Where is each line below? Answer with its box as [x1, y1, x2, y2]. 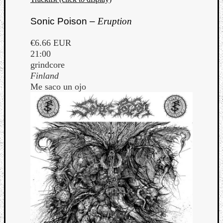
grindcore [30, 60, 65, 70]
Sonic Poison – [30, 16, 98, 27]
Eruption [98, 16, 132, 27]
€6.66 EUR [30, 38, 71, 48]
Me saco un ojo [30, 82, 86, 92]
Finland [30, 71, 59, 81]
